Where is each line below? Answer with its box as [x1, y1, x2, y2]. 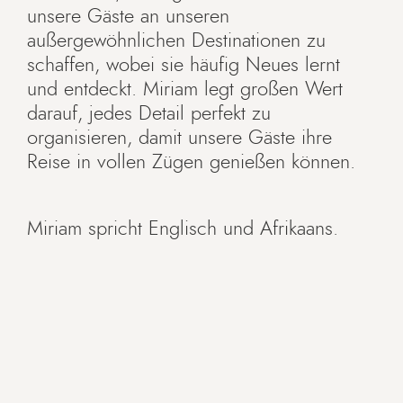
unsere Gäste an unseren [27, 6, 229, 27]
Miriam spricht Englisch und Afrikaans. [27, 219, 338, 239]
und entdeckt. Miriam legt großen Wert [27, 79, 343, 100]
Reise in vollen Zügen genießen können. [27, 152, 355, 173]
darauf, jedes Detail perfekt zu [27, 103, 271, 124]
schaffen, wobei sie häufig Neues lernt [27, 55, 340, 76]
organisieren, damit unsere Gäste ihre [27, 128, 332, 148]
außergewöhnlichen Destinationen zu [27, 31, 326, 51]
